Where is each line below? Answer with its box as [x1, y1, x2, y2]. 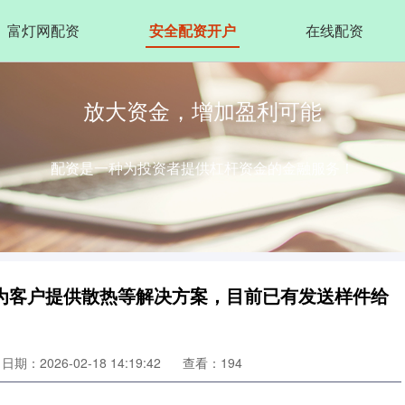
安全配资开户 [148, 20, 236, 41]
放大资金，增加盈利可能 [83, 93, 322, 126]
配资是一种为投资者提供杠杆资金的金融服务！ [51, 157, 354, 178]
